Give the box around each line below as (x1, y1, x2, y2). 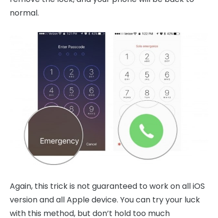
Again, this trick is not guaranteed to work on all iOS (10, 181, 205, 192)
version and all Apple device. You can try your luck (10, 194, 200, 206)
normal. (10, 7, 39, 19)
